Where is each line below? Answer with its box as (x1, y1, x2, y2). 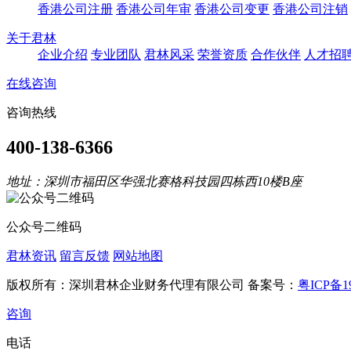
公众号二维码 (6, 219, 81, 233)
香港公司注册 (38, 2, 113, 16)
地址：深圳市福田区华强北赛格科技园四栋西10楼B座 (6, 174, 302, 188)
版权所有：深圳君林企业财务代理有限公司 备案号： (6, 277, 298, 291)
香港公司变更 (194, 2, 270, 16)
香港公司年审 (116, 2, 191, 16)
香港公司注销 (273, 2, 348, 16)
